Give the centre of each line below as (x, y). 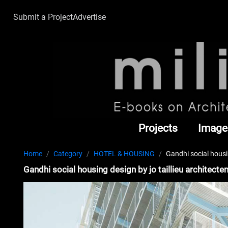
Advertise (89, 17)
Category (68, 154)
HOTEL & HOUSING (124, 154)
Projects (158, 128)
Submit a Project (43, 17)
